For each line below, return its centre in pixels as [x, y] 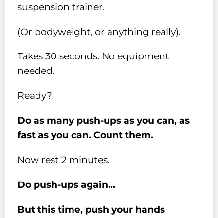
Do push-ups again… [67, 185]
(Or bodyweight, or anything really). [99, 32]
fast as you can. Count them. [86, 135]
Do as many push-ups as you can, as [104, 121]
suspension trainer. [61, 7]
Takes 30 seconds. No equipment [94, 56]
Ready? [35, 96]
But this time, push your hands [91, 209]
